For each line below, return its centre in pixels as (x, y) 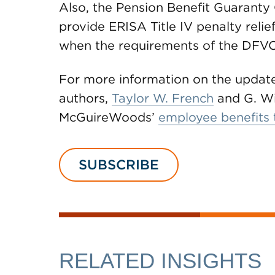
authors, (85, 98)
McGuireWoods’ (109, 117)
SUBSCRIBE (119, 165)
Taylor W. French (163, 98)
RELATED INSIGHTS (160, 261)
